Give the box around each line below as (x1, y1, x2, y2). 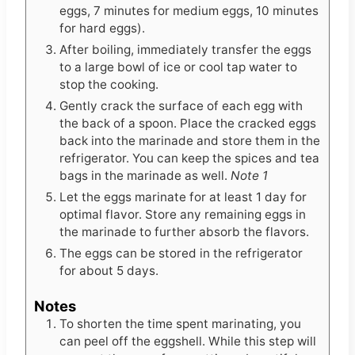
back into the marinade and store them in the (59, 133, 320, 149)
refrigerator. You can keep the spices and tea (59, 151, 319, 166)
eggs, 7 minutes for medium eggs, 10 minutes (59, 3, 319, 19)
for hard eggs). (59, 21, 145, 36)
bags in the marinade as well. (59, 168, 231, 184)
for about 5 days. (59, 263, 158, 279)
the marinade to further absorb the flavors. (59, 224, 309, 240)
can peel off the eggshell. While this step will (59, 334, 316, 349)
